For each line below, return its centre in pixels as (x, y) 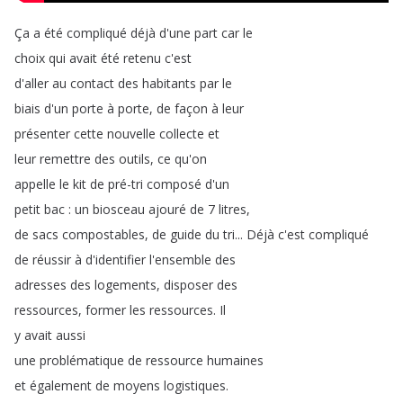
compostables (103, 234)
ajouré (167, 209)
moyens (137, 385)
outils (134, 159)
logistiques (195, 385)
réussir (52, 260)
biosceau (119, 209)
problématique (82, 360)
